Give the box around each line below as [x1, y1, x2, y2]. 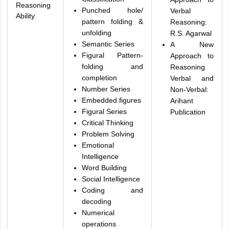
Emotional [81, 141, 114, 149]
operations [81, 220, 116, 228]
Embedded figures [81, 96, 141, 104]
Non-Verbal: [170, 85, 209, 94]
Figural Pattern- [81, 51, 143, 59]
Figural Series [81, 107, 127, 116]
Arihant [170, 97, 193, 105]
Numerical [81, 209, 114, 217]
